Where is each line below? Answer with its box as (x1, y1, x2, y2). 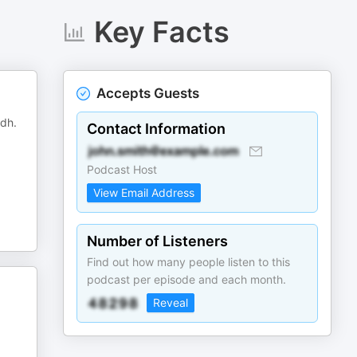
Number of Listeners (87, 233, 229, 249)
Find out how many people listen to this (87, 255, 291, 269)
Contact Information (87, 120, 226, 137)
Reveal (153, 296, 189, 309)
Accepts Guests (96, 85, 200, 101)
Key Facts (93, 14, 229, 49)
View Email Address (93, 186, 195, 199)
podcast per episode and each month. (87, 273, 287, 286)
